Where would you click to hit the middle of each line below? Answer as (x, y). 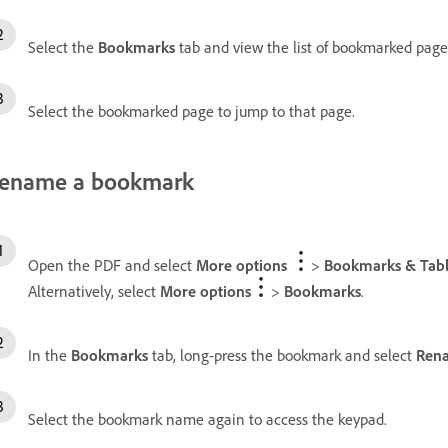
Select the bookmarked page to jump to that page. (191, 110)
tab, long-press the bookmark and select (282, 354)
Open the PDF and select (112, 264)
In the (49, 354)
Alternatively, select (94, 290)
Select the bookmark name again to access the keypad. (207, 418)
